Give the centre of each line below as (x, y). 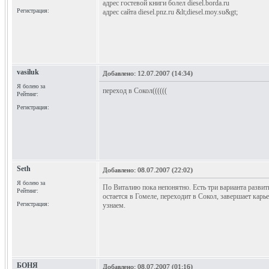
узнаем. (114, 205)
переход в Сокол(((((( (135, 91)
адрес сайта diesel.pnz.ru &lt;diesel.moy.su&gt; (170, 12)
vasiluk (28, 72)
